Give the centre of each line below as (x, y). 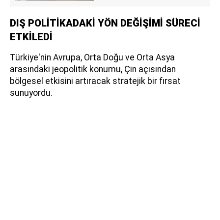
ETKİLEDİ (31, 37)
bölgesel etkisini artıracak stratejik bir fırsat (95, 81)
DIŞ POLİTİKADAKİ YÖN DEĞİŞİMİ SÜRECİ (105, 23)
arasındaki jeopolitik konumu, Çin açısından (93, 69)
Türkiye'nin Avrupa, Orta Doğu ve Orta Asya (92, 58)
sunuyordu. (31, 93)
